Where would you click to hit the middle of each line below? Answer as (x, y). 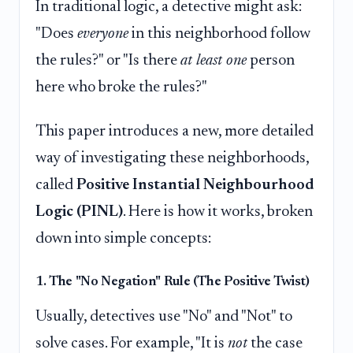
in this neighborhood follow (219, 34)
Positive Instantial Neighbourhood (195, 185)
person (271, 61)
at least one (214, 61)
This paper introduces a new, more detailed (175, 131)
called (56, 185)
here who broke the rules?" (121, 88)
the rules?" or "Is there (108, 61)
